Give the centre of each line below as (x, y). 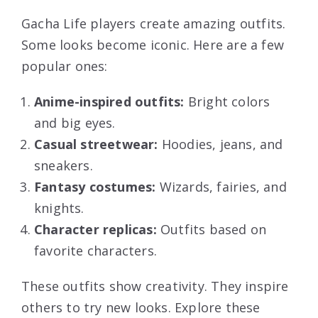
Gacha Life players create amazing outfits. (154, 24)
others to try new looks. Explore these (141, 308)
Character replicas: (95, 230)
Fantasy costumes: (95, 187)
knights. (59, 208)
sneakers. (64, 166)
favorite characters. (95, 251)
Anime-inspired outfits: (109, 102)
